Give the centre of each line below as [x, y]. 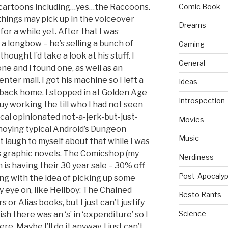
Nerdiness [196, 157]
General [192, 63]
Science [192, 214]
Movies [191, 120]
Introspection [202, 101]
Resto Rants [200, 195]
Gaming [191, 44]
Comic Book [199, 7]
